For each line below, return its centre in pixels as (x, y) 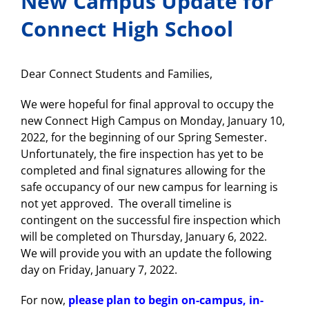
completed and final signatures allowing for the (143, 170)
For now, (44, 300)
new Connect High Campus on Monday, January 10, (153, 121)
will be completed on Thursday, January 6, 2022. (145, 237)
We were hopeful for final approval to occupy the (147, 104)
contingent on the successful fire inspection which (151, 220)
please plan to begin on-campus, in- (166, 300)
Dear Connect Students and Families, (117, 74)
